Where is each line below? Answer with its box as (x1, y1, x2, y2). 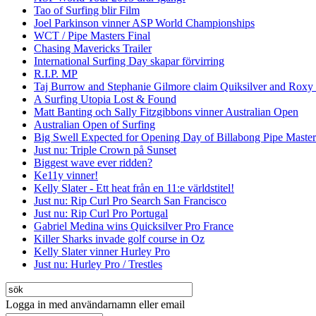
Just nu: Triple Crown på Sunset (34, 144, 176, 157)
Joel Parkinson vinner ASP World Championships (34, 17, 255, 30)
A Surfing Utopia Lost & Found (34, 93, 176, 106)
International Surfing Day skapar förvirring (34, 55, 224, 68)
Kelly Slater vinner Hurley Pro (34, 245, 170, 258)
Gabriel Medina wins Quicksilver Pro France (34, 220, 233, 233)
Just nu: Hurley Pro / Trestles (34, 258, 162, 271)
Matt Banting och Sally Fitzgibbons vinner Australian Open (34, 106, 298, 119)
